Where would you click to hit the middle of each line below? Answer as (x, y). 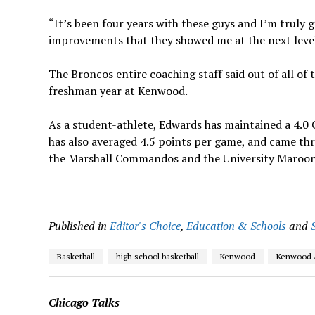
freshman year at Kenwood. (118, 90)
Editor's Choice (145, 225)
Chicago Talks (84, 302)
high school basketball (157, 256)
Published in (77, 225)
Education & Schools (236, 225)
